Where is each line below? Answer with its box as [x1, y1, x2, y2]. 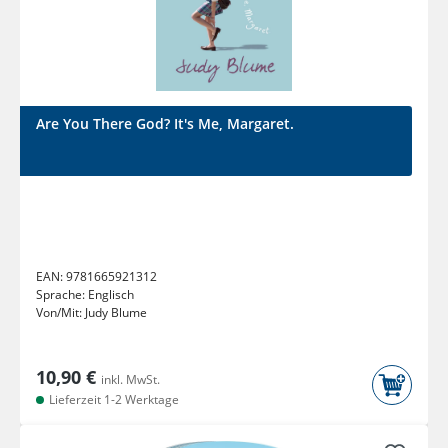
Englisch [88, 286, 134, 304]
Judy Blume [85, 304, 147, 322]
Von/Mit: [36, 304, 85, 322]
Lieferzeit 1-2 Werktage [46, 391, 179, 409]
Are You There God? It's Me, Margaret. [36, 114, 294, 134]
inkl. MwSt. [101, 371, 160, 389]
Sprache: [36, 286, 88, 304]
